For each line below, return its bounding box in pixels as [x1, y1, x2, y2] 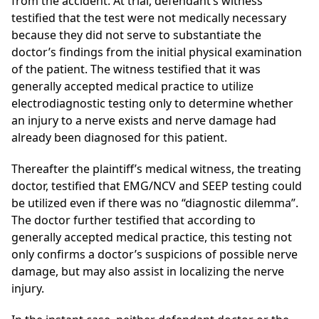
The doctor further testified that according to [11, 212, 256, 229]
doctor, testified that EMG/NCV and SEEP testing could [11, 178, 302, 194]
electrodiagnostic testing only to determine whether [11, 95, 293, 112]
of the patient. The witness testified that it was [11, 61, 261, 78]
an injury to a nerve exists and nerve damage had [11, 113, 276, 129]
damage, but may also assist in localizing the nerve [11, 263, 284, 280]
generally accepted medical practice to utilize [11, 78, 253, 95]
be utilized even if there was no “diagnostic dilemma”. [11, 195, 298, 211]
